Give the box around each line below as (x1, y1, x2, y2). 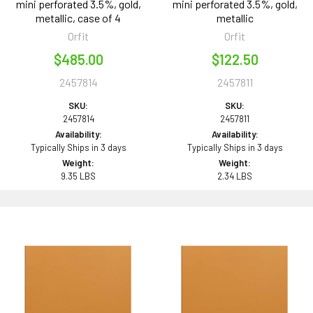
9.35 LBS (61, 170, 96, 182)
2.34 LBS (217, 170, 252, 182)
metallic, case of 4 (36, 11, 121, 25)
